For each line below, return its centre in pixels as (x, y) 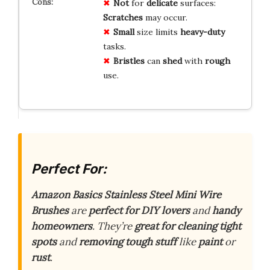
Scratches (123, 17)
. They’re (113, 226)
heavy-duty (202, 32)
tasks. (114, 46)
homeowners (62, 226)
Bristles (129, 61)
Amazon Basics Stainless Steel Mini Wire (126, 195)
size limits (157, 32)
